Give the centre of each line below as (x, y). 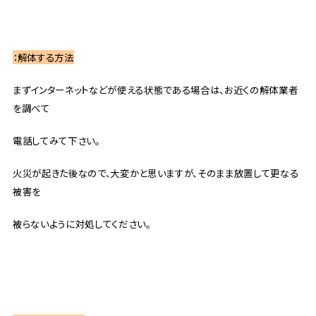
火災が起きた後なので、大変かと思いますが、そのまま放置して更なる (156, 173)
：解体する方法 (43, 57)
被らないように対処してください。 (81, 224)
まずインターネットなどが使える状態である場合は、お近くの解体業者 (155, 89)
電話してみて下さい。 (56, 140)
